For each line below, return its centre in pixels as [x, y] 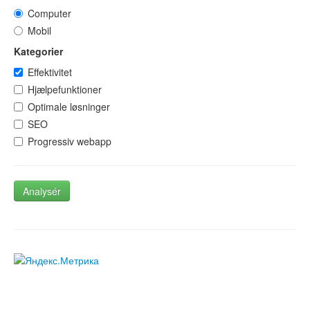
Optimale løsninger [69, 107]
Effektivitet [50, 72]
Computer [49, 13]
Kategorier [38, 52]
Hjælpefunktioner [65, 90]
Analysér [42, 191]
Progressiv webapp [70, 142]
